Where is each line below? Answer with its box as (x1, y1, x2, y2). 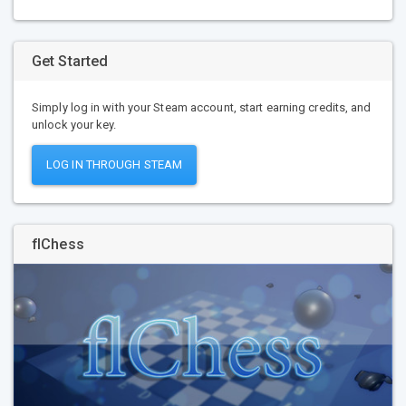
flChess (32, 236, 84, 254)
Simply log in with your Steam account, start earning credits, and (32, 100, 372, 114)
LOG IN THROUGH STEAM (46, 158, 182, 172)
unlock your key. (32, 117, 117, 131)
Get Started (32, 52, 109, 70)
